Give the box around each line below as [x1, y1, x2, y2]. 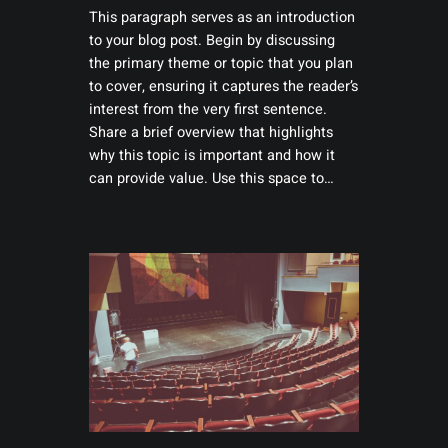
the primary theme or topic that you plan [88, 53, 353, 74]
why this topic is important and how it [88, 145, 335, 166]
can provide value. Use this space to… [88, 168, 334, 189]
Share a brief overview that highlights [88, 122, 333, 143]
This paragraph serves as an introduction [88, 7, 355, 28]
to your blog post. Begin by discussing [88, 30, 335, 51]
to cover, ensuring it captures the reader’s [88, 76, 358, 97]
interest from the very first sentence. [88, 99, 327, 120]
